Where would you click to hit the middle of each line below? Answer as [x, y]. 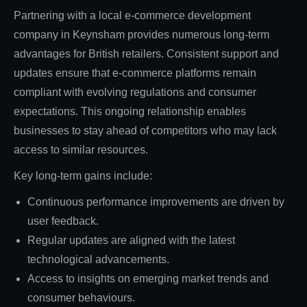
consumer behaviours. [81, 297]
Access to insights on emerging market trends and [148, 278]
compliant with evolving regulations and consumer [135, 92]
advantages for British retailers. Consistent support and [146, 53]
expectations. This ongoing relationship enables [130, 111]
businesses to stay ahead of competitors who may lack [145, 130]
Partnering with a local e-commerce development [132, 15]
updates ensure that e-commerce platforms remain [135, 73]
